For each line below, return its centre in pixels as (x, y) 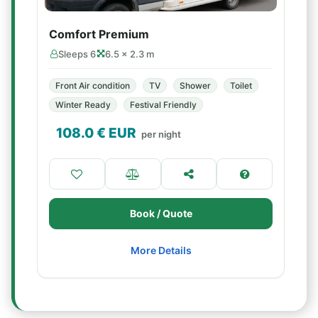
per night (161, 134)
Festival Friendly (163, 105)
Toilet (241, 86)
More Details (161, 250)
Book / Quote (161, 213)
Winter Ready (83, 105)
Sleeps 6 (77, 54)
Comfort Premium (99, 34)
